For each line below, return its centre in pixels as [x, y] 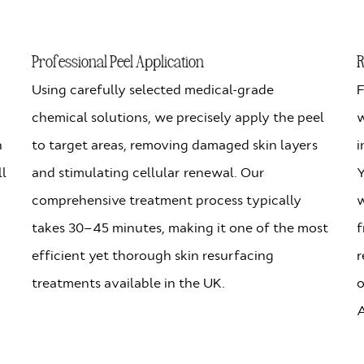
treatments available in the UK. [128, 283]
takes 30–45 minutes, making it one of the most [180, 227]
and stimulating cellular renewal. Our [148, 172]
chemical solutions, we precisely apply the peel [178, 117]
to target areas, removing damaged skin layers [175, 145]
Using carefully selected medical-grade [153, 89]
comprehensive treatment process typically [167, 200]
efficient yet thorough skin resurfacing [153, 255]
